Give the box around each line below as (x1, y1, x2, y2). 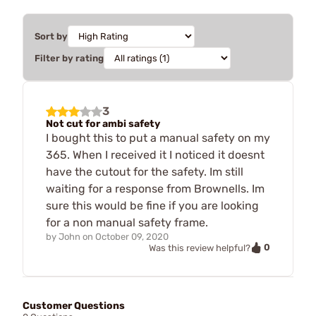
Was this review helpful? (149, 242, 250, 253)
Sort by (35, 30, 68, 42)
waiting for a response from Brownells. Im (46, 181, 265, 195)
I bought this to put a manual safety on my (46, 130, 270, 145)
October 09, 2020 (95, 231, 169, 242)
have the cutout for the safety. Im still (46, 164, 243, 178)
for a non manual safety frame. (46, 215, 208, 229)
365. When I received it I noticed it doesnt (46, 147, 265, 162)
